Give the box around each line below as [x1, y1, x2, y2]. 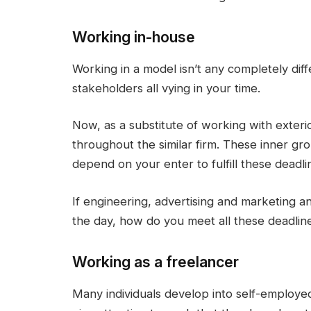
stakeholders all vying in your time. [72, 81, 260, 95]
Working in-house [72, 27, 195, 46]
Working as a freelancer [72, 252, 239, 271]
